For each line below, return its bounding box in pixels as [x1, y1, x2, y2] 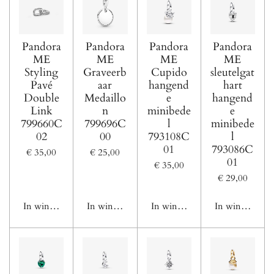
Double [23, 91, 59, 106]
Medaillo [84, 91, 126, 106]
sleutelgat [210, 65, 255, 81]
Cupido [150, 65, 187, 81]
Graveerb [83, 65, 127, 81]
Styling [24, 65, 59, 81]
